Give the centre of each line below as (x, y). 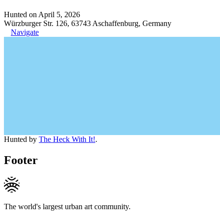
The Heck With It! (67, 139)
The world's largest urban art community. (67, 206)
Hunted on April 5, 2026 (42, 14)
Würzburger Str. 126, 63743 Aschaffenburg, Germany (88, 23)
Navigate (25, 32)
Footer (21, 160)
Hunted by (21, 139)
